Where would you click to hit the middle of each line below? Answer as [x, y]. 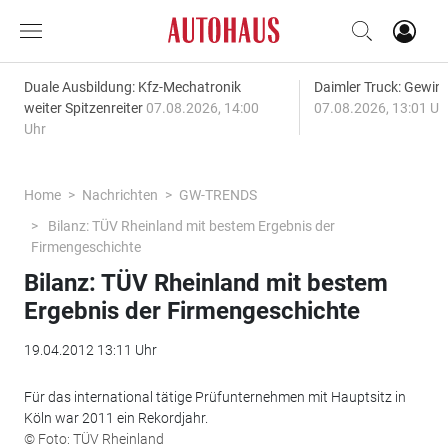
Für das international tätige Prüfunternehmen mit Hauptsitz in [214, 397]
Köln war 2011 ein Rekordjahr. [115, 418]
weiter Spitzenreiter [84, 108]
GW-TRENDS [217, 195]
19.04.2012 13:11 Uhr [90, 350]
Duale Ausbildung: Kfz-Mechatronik [132, 87]
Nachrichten [119, 195]
